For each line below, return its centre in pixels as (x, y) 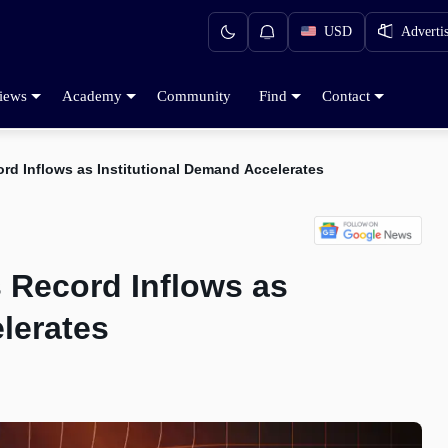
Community (194, 95)
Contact (346, 95)
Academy (92, 95)
